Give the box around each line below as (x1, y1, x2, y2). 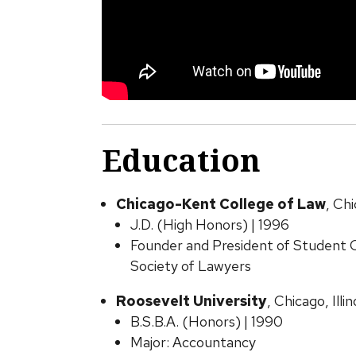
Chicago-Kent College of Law (115, 195, 326, 213)
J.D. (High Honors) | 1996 (130, 215, 289, 234)
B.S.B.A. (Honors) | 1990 (130, 312, 283, 331)
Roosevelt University (115, 292, 267, 310)
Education (101, 139, 261, 180)
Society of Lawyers (130, 257, 251, 275)
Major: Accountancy (130, 333, 256, 351)
